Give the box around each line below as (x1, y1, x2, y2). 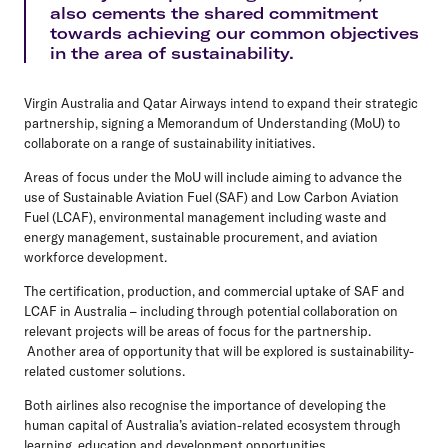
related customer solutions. (24, 362, 188, 379)
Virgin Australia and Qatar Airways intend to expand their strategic (24, 94, 418, 111)
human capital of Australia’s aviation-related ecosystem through (24, 416, 401, 433)
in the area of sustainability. (50, 42, 294, 63)
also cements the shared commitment (50, 2, 378, 23)
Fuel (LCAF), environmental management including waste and (24, 208, 387, 225)
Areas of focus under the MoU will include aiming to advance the (24, 168, 402, 185)
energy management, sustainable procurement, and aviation (24, 228, 378, 245)
